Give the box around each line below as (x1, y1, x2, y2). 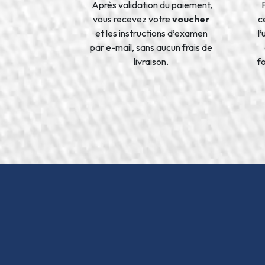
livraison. (134, 55, 169, 67)
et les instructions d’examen (95, 27, 208, 39)
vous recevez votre (93, 12, 173, 25)
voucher (172, 12, 210, 25)
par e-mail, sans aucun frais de (90, 41, 213, 53)
